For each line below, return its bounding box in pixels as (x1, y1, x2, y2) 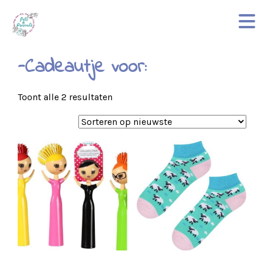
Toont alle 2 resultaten (18, 91, 113, 103)
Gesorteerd (112, 90, 159, 102)
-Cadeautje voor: (18, 54, 146, 82)
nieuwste (112, 123, 151, 135)
